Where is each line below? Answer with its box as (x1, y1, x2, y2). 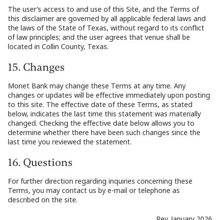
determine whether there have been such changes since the (8, 128, 200, 137)
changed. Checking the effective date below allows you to (8, 118, 194, 128)
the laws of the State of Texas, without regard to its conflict (8, 23, 204, 33)
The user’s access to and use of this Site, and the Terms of (8, 4, 199, 14)
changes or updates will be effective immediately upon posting (8, 90, 210, 100)
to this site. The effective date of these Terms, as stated (8, 100, 192, 110)
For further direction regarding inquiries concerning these (8, 176, 192, 186)
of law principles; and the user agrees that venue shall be (8, 32, 190, 42)
